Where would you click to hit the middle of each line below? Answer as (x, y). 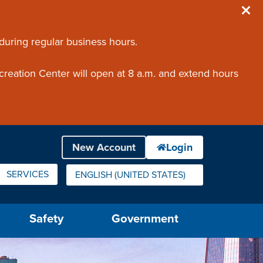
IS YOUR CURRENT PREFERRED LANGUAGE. (167, 180)
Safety (46, 219)
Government (145, 219)
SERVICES (28, 174)
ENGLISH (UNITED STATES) (130, 175)
